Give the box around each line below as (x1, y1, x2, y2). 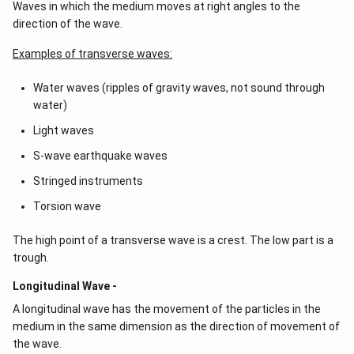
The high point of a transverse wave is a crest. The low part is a (13, 234, 333, 247)
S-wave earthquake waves (32, 149, 168, 162)
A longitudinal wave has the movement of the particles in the (13, 303, 321, 315)
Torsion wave (32, 200, 101, 213)
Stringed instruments (32, 175, 143, 187)
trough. (13, 251, 49, 264)
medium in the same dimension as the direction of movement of (13, 320, 340, 333)
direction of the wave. (13, 17, 122, 30)
